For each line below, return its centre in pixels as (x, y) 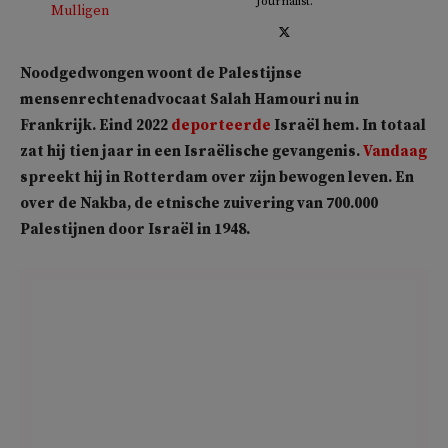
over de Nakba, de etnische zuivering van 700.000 (199, 203)
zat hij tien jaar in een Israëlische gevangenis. (191, 151)
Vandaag (395, 151)
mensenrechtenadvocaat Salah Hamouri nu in (189, 99)
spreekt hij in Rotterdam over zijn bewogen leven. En (217, 177)
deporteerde (221, 125)
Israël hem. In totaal (348, 125)
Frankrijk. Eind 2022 (95, 125)
